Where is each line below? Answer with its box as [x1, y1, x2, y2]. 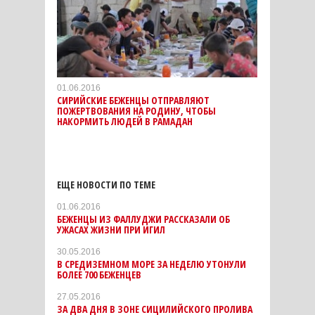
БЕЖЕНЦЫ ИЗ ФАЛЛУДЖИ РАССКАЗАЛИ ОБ [57, 212, 230, 226]
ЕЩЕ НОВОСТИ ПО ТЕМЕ [57, 178, 155, 192]
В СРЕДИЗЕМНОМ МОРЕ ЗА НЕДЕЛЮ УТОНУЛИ [57, 257, 246, 271]
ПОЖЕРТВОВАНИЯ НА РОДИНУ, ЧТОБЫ [57, 104, 216, 118]
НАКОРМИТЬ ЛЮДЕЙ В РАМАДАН [57, 115, 193, 129]
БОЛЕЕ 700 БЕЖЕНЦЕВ [57, 268, 141, 282]
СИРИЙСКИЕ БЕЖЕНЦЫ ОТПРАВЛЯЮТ [57, 94, 210, 108]
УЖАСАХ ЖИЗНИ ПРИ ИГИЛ [57, 223, 165, 237]
